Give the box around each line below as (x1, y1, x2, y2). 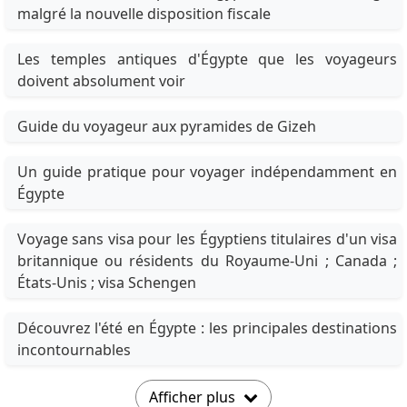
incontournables (16, 340, 131, 361)
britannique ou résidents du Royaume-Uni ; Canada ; (16, 251, 398, 272)
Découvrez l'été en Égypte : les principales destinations (16, 318, 398, 339)
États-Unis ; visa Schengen (16, 273, 196, 293)
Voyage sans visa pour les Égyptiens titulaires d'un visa (16, 229, 398, 250)
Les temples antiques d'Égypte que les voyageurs (16, 49, 398, 70)
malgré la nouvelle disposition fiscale (16, 4, 271, 25)
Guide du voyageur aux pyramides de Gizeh (16, 116, 316, 137)
